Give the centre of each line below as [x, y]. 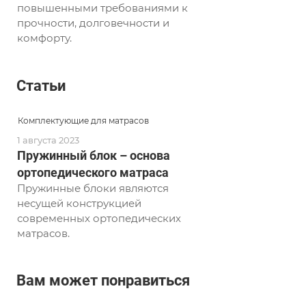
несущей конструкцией [79, 203]
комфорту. [44, 38]
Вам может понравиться [103, 281]
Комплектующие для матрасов [83, 120]
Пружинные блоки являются [93, 188]
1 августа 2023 [48, 140]
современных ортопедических [99, 218]
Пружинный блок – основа [94, 155]
